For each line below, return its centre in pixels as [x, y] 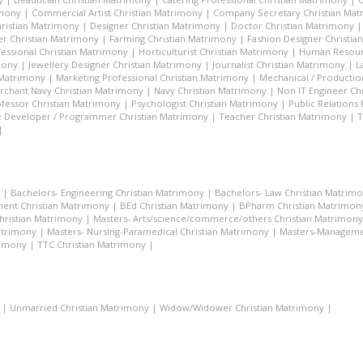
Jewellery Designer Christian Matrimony [115, 64]
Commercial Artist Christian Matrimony [117, 13]
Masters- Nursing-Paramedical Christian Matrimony [158, 231]
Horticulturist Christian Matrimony [214, 51]
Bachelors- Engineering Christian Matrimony [107, 192]
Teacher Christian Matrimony [283, 116]
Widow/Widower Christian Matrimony [242, 307]
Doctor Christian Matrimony [293, 26]
